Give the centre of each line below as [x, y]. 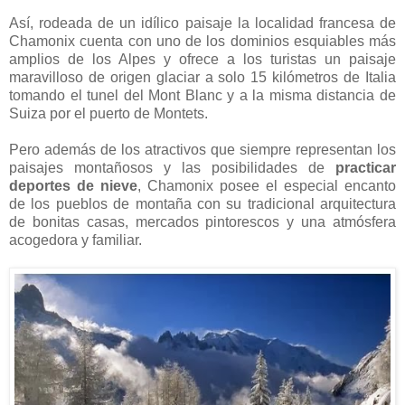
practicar [366, 167]
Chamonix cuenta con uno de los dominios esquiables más [202, 41]
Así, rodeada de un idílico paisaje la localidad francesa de [202, 23]
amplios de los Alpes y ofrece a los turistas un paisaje [202, 59]
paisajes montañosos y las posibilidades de [172, 167]
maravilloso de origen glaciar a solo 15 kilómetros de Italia [202, 77]
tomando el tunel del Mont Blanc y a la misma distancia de [202, 95]
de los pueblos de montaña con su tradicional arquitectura [202, 203]
